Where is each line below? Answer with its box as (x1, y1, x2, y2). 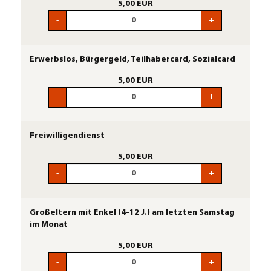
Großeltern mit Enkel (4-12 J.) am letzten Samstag (29, 207, 235, 217)
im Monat (29, 220, 68, 229)
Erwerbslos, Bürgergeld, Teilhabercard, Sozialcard (29, 54, 235, 64)
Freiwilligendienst (29, 131, 105, 141)
